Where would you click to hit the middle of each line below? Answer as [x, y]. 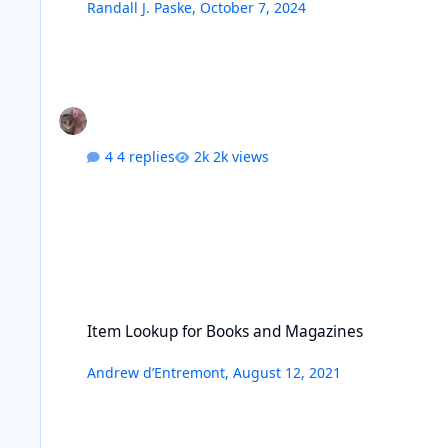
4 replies [146, 157]
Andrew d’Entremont [156, 372]
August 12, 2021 [287, 372]
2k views [241, 157]
